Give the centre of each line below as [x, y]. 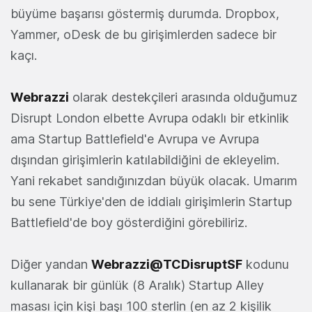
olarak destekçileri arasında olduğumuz [183, 97]
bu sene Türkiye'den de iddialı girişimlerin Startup [151, 201]
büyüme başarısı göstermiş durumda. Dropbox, [145, 13]
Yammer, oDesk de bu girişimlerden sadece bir [143, 34]
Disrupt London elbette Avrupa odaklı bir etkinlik [150, 118]
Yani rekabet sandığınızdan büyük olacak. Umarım [154, 180]
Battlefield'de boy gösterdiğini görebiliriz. [129, 222]
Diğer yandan [51, 264]
